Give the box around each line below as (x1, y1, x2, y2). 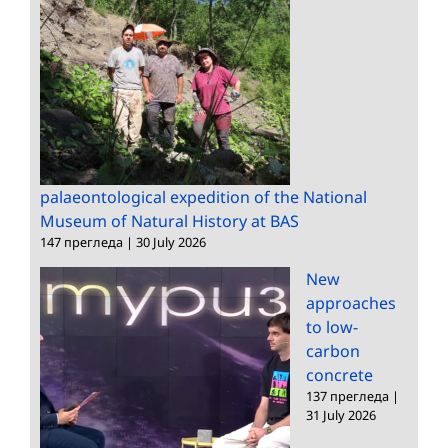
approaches (306, 292, 396, 315)
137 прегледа (306, 387, 389, 406)
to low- (306, 316, 358, 339)
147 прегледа (40, 233, 123, 252)
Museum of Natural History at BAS (40, 210, 299, 233)
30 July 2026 (136, 233, 206, 252)
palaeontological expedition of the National (40, 186, 367, 209)
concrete (306, 364, 373, 387)
